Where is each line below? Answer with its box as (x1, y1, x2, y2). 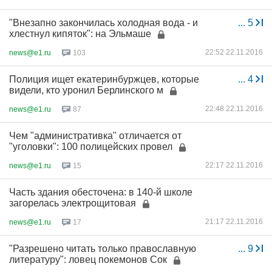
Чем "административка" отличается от (9, 131, 182, 141)
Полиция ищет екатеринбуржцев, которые (9, 74, 199, 84)
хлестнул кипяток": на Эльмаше (9, 29, 154, 39)
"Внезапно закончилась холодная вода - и (9, 18, 198, 28)
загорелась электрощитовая (9, 198, 136, 208)
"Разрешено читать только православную (9, 243, 196, 254)
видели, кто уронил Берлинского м (9, 85, 163, 95)
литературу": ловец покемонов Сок (9, 254, 167, 265)
